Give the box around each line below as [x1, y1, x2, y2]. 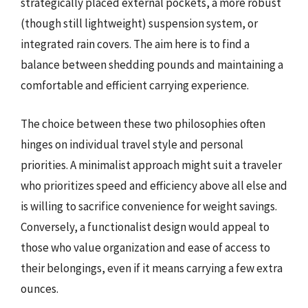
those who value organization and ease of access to [21, 239, 270, 255]
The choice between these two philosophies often [21, 115, 265, 131]
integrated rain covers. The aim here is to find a [21, 36, 250, 52]
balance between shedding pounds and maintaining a [21, 57, 283, 72]
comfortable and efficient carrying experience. [21, 78, 249, 93]
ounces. [21, 280, 58, 296]
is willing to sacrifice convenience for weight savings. [21, 198, 277, 214]
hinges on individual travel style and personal [21, 136, 243, 152]
